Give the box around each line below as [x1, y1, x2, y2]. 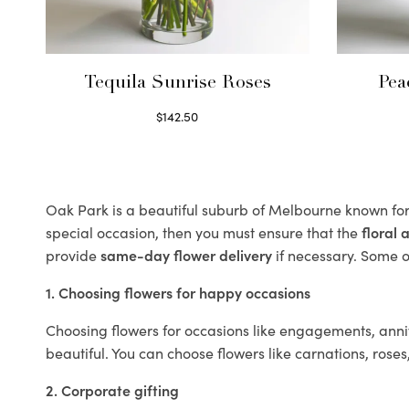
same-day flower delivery [100, 245, 272, 265]
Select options [136, 128, 219, 146]
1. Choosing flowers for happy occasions [46, 282, 310, 302]
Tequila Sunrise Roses [83, 75, 271, 93]
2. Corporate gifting [46, 380, 179, 400]
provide [46, 245, 100, 265]
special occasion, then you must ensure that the [46, 222, 362, 242]
